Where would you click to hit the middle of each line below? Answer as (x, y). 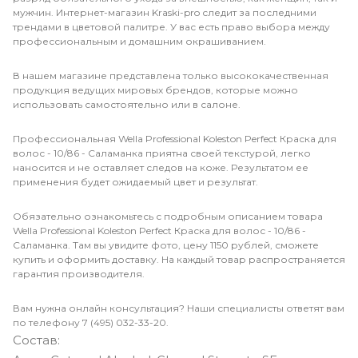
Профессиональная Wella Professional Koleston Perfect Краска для (175, 139)
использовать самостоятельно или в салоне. (127, 105)
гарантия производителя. (79, 274)
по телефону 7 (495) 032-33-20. (91, 323)
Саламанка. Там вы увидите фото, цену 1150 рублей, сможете (166, 245)
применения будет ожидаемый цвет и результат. (135, 182)
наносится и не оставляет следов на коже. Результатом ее (161, 168)
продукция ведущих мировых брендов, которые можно (155, 90)
